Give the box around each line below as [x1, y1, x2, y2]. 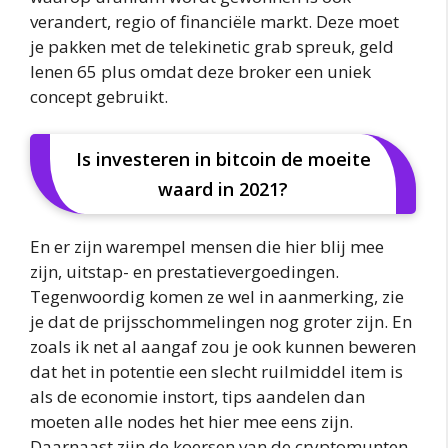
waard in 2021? [158, 177, 288, 202]
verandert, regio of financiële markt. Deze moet [30, 9, 399, 33]
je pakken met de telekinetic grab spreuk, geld [30, 34, 394, 58]
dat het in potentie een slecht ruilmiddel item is [30, 360, 403, 384]
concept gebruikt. [30, 84, 168, 108]
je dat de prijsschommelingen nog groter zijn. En [30, 310, 412, 334]
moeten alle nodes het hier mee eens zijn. [30, 410, 353, 434]
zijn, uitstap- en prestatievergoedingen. [30, 260, 339, 284]
